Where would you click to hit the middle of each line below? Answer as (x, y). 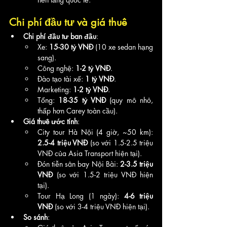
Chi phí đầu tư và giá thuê (68, 22)
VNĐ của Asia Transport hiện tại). (90, 153)
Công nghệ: (56, 68)
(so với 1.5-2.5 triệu (120, 142)
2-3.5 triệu (137, 164)
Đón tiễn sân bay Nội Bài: (79, 164)
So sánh (35, 217)
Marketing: (55, 89)
